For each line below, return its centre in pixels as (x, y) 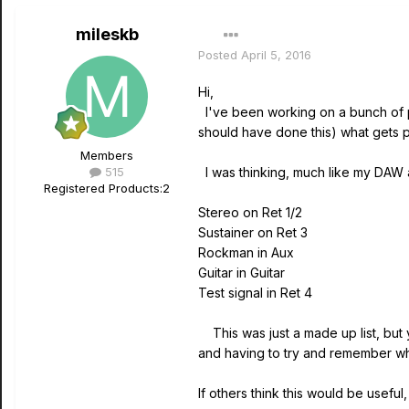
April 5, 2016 (276, 55)
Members (107, 155)
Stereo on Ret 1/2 (250, 212)
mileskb (107, 34)
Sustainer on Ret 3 (253, 232)
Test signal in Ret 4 (255, 293)
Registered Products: (103, 188)
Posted (220, 55)
